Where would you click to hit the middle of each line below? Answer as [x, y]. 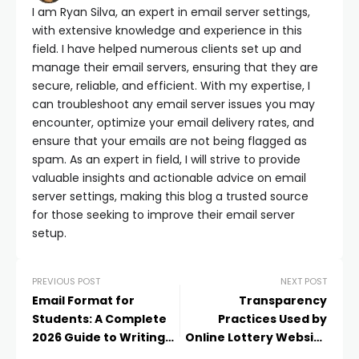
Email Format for [83, 301]
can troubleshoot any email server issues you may [173, 104]
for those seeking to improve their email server [163, 215]
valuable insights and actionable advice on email [169, 178]
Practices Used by [272, 319]
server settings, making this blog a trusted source [170, 196]
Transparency [283, 301]
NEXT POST [304, 281]
